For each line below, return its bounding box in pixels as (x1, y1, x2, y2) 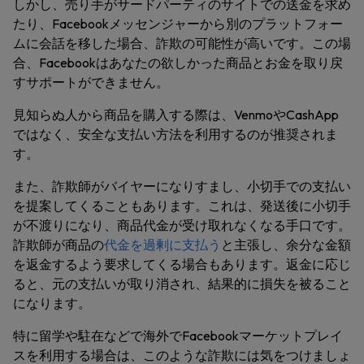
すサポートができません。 (13, 74, 169, 90)
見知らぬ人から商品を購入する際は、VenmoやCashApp (13, 106, 339, 123)
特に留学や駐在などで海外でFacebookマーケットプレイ (13, 327, 343, 344)
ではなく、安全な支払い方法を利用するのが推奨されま (13, 126, 338, 142)
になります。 (13, 295, 91, 311)
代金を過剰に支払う (104, 236, 221, 253)
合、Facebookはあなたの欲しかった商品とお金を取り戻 (13, 54, 343, 71)
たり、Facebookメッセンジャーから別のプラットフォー (13, 15, 343, 32)
